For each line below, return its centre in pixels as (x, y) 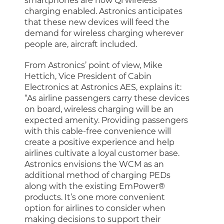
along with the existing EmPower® (95, 186)
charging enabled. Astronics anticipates (103, 11)
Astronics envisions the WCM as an (94, 164)
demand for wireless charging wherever (104, 33)
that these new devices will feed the (97, 22)
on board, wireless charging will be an (99, 109)
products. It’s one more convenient (95, 197)
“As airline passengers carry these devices (107, 98)
